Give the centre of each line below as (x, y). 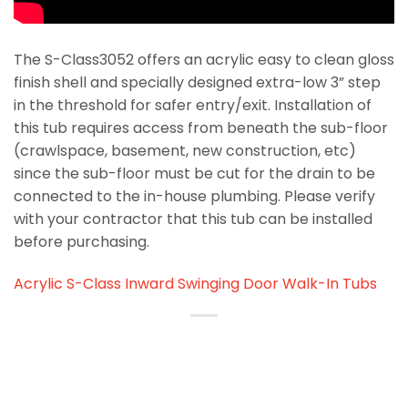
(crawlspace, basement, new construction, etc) (185, 151)
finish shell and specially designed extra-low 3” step (197, 83)
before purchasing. (82, 242)
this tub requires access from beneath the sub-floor (201, 128)
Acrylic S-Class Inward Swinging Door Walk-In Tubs (195, 284)
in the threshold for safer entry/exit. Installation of (193, 106)
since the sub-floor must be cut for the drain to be (194, 174)
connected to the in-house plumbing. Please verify (194, 197)
